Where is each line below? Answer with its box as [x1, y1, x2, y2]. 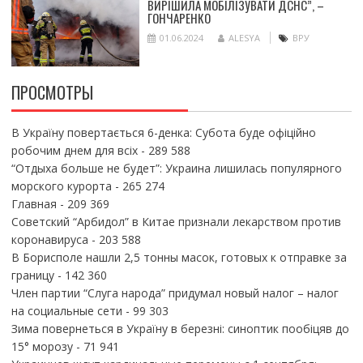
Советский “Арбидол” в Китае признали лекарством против [11, 213, 341, 229]
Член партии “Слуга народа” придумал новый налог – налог [11, 284, 339, 301]
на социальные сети [11, 302, 122, 318]
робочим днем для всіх [11, 142, 138, 158]
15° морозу [11, 338, 73, 354]
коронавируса [11, 231, 88, 247]
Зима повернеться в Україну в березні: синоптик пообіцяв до [11, 320, 349, 336]
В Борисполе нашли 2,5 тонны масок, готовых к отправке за [11, 249, 347, 265]
